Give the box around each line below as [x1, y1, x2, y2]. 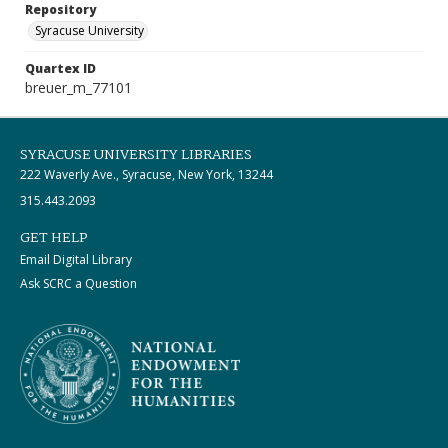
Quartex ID [25, 60, 96, 77]
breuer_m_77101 [25, 78, 132, 97]
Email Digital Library [20, 251, 132, 268]
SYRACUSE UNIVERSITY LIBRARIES [20, 144, 252, 166]
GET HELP [20, 227, 88, 249]
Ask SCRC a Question [20, 275, 137, 292]
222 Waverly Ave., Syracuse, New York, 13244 [20, 166, 273, 183]
